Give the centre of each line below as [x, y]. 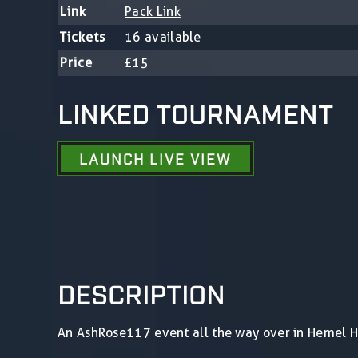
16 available [163, 37]
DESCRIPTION [141, 293]
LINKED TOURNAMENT [195, 112]
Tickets [83, 37]
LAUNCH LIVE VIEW [155, 158]
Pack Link [153, 11]
